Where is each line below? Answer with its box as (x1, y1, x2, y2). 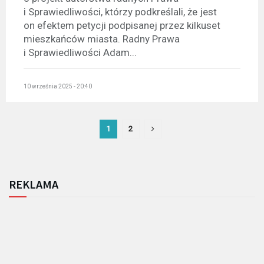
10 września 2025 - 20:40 (24, 82, 92, 90)
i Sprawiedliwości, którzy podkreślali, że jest (24, 6, 217, 18)
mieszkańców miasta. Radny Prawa (24, 33, 180, 45)
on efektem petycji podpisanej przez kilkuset (24, 19, 220, 32)
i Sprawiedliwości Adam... (24, 47, 137, 59)
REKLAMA (9, 176, 58, 192)
